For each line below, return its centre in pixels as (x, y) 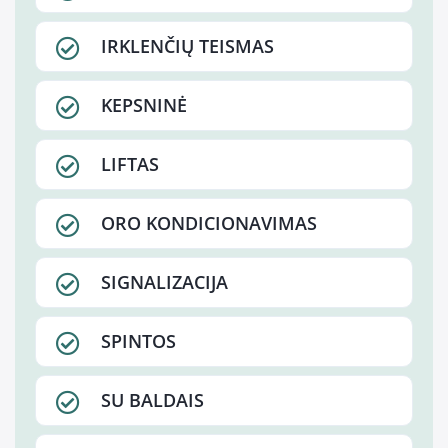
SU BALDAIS (152, 400)
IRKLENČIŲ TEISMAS (187, 46)
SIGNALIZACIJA (164, 282)
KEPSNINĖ (144, 105)
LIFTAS (130, 164)
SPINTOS (138, 341)
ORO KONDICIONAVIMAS (209, 223)
